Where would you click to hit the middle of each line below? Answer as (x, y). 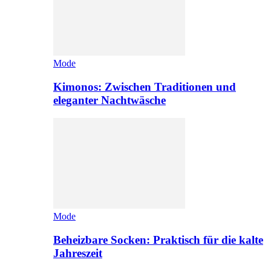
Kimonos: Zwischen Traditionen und (145, 87)
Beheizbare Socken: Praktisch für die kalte (158, 240)
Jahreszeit (78, 253)
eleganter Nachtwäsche (109, 100)
